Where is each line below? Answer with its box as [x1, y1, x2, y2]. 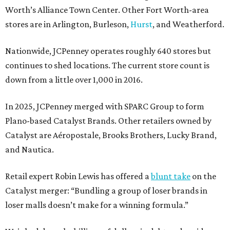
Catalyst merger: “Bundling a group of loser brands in [5, 185, 207, 196]
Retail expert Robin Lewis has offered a [5, 171, 151, 182]
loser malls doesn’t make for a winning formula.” [5, 200, 188, 210]
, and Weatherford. [152, 19, 224, 30]
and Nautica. [5, 144, 54, 155]
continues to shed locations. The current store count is [5, 60, 209, 71]
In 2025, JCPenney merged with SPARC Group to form [5, 101, 204, 112]
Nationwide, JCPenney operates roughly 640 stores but [5, 46, 211, 56]
